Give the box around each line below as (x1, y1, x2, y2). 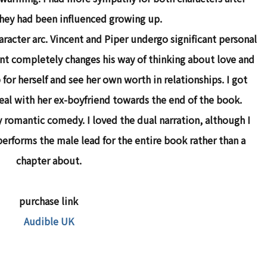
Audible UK (23, 213, 74, 228)
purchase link (19, 193, 78, 208)
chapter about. (15, 153, 82, 167)
